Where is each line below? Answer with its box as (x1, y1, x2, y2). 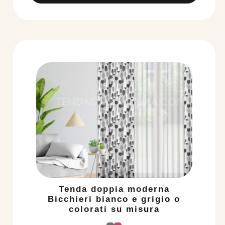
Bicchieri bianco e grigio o (48, 194, 181, 204)
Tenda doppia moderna (58, 184, 170, 194)
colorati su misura (68, 204, 160, 214)
